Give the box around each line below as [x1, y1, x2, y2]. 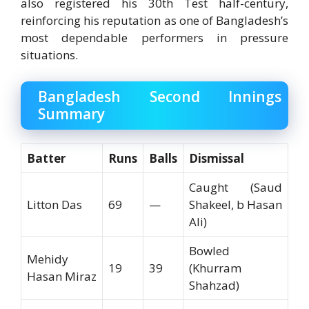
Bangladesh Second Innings [38, 86, 281, 106]
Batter [27, 150, 66, 166]
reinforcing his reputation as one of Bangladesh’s [21, 12, 288, 29]
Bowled [189, 242, 230, 259]
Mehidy [27, 250, 68, 267]
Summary [38, 103, 105, 123]
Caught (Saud [189, 179, 282, 195]
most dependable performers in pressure [21, 30, 288, 46]
